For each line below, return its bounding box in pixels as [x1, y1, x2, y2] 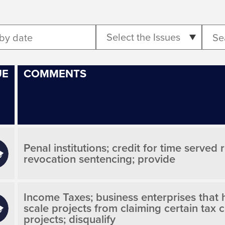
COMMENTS [24, 65, 86, 82]
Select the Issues [106, 30, 180, 45]
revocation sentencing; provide [24, 151, 175, 167]
